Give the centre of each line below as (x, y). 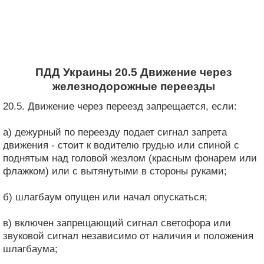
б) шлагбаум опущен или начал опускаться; (105, 197)
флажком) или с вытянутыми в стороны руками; (115, 171)
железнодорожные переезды (133, 86)
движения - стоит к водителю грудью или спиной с (121, 145)
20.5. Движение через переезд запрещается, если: (120, 106)
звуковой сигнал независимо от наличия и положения (128, 236)
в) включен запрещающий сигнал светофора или (117, 223)
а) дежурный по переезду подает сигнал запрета (115, 132)
